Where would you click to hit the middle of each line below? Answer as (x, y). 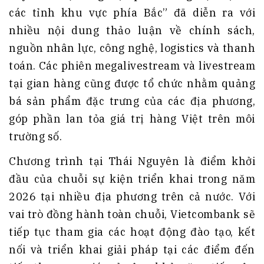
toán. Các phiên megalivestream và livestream (132, 65)
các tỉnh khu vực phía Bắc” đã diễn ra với (132, 12)
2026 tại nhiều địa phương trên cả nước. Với (132, 196)
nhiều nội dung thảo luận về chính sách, (132, 30)
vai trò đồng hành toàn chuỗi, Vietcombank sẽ (132, 214)
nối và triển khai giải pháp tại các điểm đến (132, 249)
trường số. (35, 136)
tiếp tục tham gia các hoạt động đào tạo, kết (132, 232)
